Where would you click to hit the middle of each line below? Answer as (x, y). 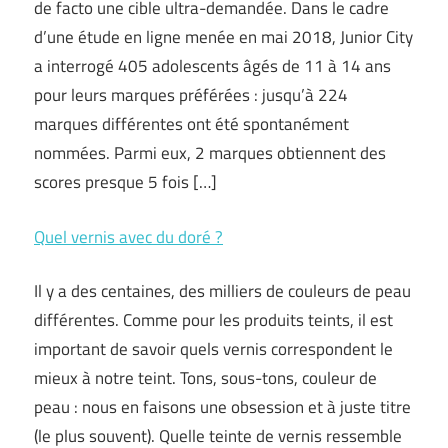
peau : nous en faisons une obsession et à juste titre (222, 407)
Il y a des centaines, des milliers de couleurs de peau (222, 291)
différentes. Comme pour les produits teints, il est (213, 320)
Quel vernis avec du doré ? (128, 236)
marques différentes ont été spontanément (191, 124)
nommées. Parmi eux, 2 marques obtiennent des (210, 153)
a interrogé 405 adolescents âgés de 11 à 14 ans (212, 66)
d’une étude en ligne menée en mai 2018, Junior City (223, 37)
